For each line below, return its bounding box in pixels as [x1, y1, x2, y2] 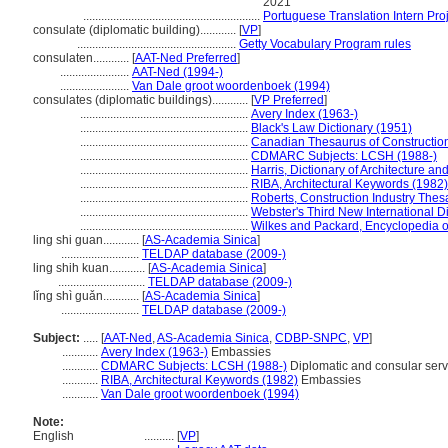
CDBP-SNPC [275, 331, 347, 345]
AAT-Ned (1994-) [132, 65, 223, 79]
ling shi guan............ [33, 233, 142, 247]
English [33, 429, 74, 443]
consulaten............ [33, 51, 132, 65]
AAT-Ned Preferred [135, 51, 237, 65]
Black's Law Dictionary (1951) [251, 121, 412, 135]
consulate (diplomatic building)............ [33, 23, 239, 37]
